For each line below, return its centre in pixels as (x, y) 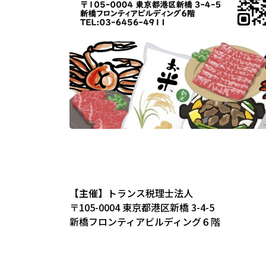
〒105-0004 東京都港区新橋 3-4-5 (142, 207)
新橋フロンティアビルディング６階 (145, 221)
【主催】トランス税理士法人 (131, 193)
